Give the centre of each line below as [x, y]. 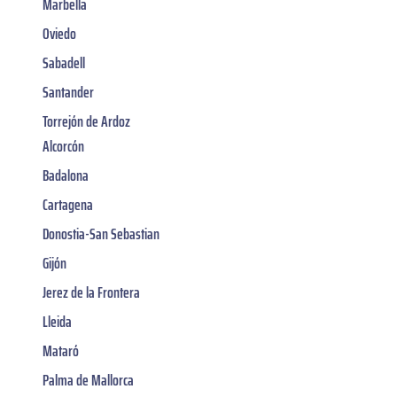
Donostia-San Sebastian [101, 234]
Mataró [61, 350]
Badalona [66, 175]
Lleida [57, 321]
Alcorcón [63, 146]
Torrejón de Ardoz [86, 121]
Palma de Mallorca [88, 380]
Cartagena [68, 204]
